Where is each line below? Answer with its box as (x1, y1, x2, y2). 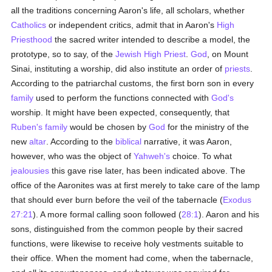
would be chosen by (67, 122, 149, 132)
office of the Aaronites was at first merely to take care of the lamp (11, 180, 260, 190)
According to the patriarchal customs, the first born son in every (11, 78, 254, 88)
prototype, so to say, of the (11, 49, 116, 59)
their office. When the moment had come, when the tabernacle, (11, 253, 254, 263)
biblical (115, 137, 142, 146)
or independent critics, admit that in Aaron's (46, 20, 217, 30)
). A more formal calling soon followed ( (33, 209, 182, 219)
